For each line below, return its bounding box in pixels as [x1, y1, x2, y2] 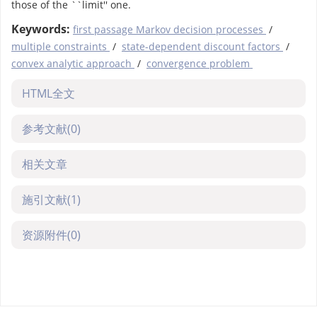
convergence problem [146, 57, 253, 70]
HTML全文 [22, 86, 75, 101]
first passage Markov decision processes [73, 23, 266, 36]
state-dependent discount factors [122, 40, 283, 53]
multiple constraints [11, 40, 110, 53]
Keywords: [11, 21, 70, 37]
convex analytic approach [11, 57, 134, 70]
